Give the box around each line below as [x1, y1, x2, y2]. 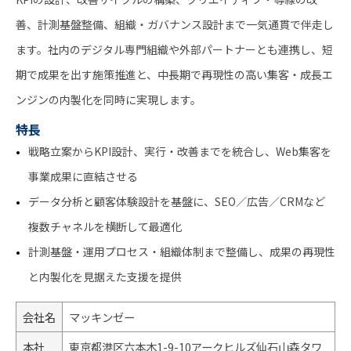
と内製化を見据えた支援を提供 [28, 268, 182, 284]
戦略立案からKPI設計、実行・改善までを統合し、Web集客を [28, 143, 331, 159]
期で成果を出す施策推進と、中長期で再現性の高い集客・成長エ [16, 66, 333, 82]
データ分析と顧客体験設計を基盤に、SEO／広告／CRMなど [28, 193, 325, 209]
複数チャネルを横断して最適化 [28, 218, 182, 234]
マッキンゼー [69, 308, 135, 325]
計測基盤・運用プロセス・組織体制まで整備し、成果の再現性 [28, 243, 335, 259]
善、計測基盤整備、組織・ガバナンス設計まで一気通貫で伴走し [16, 16, 334, 32]
